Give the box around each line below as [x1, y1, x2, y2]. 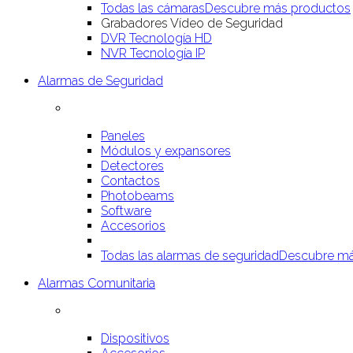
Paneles [101, 128, 145, 143]
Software [101, 203, 151, 218]
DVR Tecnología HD [101, 31, 212, 46]
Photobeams [101, 188, 174, 203]
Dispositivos [101, 331, 169, 346]
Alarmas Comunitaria [38, 276, 155, 291]
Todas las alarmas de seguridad [101, 248, 279, 263]
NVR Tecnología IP [101, 46, 205, 61]
